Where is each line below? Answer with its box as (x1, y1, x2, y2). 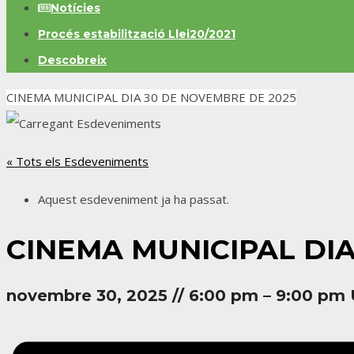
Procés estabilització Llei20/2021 (38, 27, 235, 41)
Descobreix (38, 53, 107, 67)
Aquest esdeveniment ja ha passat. (38, 191, 229, 207)
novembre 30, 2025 (6, 286, 172, 306)
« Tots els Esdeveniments (6, 153, 149, 169)
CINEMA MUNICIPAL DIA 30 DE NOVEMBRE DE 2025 (6, 89, 296, 105)
